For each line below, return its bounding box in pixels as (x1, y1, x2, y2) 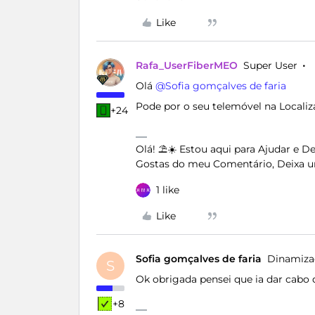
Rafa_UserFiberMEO (136, 59, 238, 72)
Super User (243, 59, 297, 72)
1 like (156, 184, 179, 196)
